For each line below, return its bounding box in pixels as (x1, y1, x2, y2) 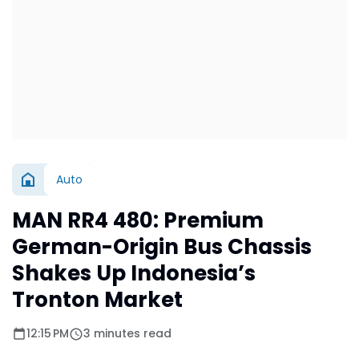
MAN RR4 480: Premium (12, 206, 264, 235)
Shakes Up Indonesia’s (12, 259, 256, 288)
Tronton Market (12, 285, 183, 314)
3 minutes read (83, 325, 171, 341)
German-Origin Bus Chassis (12, 232, 312, 261)
